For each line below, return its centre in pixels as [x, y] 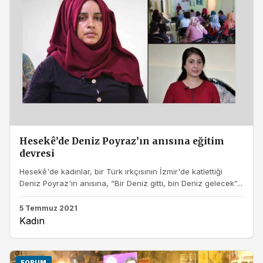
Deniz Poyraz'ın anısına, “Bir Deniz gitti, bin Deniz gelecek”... [131, 183]
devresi [37, 154]
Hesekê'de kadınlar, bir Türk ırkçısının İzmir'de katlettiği [121, 171]
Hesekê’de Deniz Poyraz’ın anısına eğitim [122, 141]
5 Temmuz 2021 [48, 208]
